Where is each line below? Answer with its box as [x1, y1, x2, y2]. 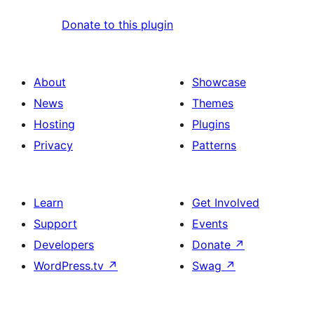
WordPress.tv [34, 259, 107, 273]
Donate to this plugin [62, 18, 173, 32]
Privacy [34, 138, 73, 153]
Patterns [192, 138, 236, 153]
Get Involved [192, 196, 259, 210]
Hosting [34, 117, 75, 132]
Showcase [192, 75, 246, 90]
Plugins [192, 117, 230, 132]
